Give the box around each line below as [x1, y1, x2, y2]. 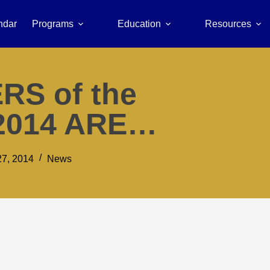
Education [117, 19, 161, 29]
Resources [204, 19, 251, 29]
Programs [31, 19, 74, 29]
